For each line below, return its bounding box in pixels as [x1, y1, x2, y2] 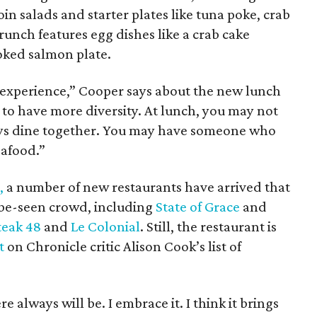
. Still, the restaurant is [140, 218, 277, 235]
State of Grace [156, 198, 241, 215]
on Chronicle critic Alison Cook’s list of [4, 238, 242, 255]
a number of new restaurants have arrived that [4, 178, 291, 195]
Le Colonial [71, 218, 141, 235]
